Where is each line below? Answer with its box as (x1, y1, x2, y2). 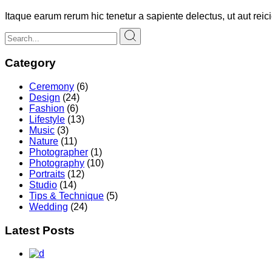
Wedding (29, 201, 68, 212)
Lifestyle (29, 114, 65, 124)
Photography (29, 157, 84, 168)
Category (5, 56, 56, 70)
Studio (29, 179, 57, 190)
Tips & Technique (29, 190, 104, 201)
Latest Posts (5, 223, 75, 237)
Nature (29, 135, 58, 146)
